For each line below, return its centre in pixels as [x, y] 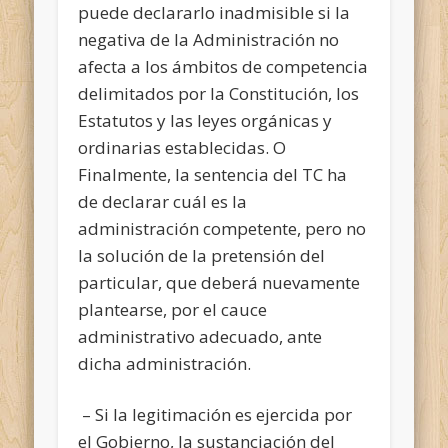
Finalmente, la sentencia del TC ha [213, 174]
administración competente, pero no [222, 228]
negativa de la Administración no [209, 39]
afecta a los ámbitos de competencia [223, 66]
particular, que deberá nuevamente [219, 282]
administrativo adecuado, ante [200, 336]
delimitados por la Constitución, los [219, 93]
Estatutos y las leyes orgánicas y [205, 120]
